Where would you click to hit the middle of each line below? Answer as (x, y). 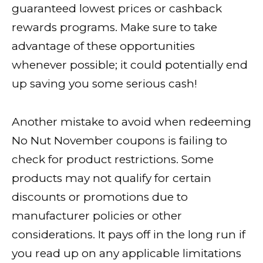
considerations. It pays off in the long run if (129, 234)
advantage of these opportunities (103, 46)
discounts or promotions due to (100, 197)
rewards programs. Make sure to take (114, 28)
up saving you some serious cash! (104, 84)
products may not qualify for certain (112, 178)
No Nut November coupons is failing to (119, 140)
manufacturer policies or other (97, 215)
